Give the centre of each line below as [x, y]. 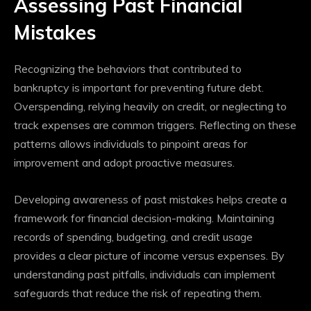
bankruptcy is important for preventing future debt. [139, 88]
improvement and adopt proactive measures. [124, 163]
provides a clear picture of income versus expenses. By [149, 256]
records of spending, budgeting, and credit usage [133, 237]
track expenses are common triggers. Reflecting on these [155, 125]
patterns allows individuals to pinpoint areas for [131, 144]
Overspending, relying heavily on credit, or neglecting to [150, 107]
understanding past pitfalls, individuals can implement [145, 275]
